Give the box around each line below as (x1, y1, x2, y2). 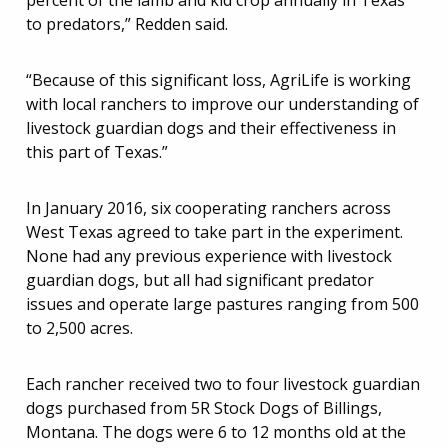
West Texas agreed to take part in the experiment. (26, 221, 403, 243)
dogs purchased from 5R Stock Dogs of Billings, (26, 397, 382, 419)
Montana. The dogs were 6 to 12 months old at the (26, 421, 406, 443)
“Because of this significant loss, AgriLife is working (26, 69, 411, 91)
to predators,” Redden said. (26, 13, 228, 35)
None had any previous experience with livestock (26, 245, 392, 267)
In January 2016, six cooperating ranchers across (26, 197, 391, 219)
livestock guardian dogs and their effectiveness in (26, 117, 396, 139)
